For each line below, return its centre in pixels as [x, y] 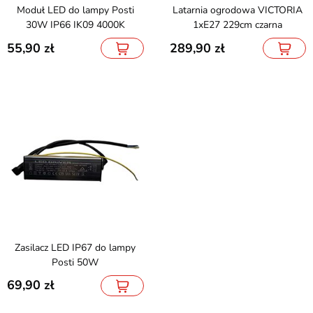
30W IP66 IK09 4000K [75, 25]
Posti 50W [75, 262]
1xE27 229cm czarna [238, 25]
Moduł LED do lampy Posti [21, 10]
